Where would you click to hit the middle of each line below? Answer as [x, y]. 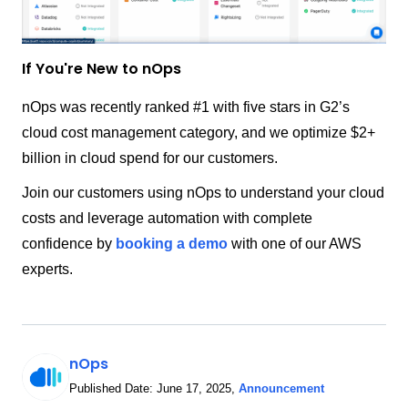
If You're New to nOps [102, 68]
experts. [47, 269]
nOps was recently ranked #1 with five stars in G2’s [186, 107]
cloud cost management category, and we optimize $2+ [199, 132]
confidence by [69, 243]
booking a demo [172, 243]
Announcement [281, 388]
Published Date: [113, 388]
